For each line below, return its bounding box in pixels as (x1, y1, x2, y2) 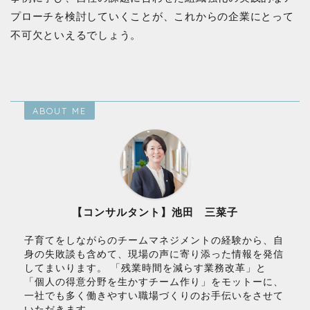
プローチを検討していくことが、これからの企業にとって (10, 10, 294, 23)
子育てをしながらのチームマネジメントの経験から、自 (24, 235, 284, 246)
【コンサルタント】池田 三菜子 (72, 206, 238, 219)
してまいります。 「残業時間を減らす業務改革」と (24, 263, 266, 274)
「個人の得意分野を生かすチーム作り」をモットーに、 (24, 277, 284, 288)
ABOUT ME (33, 105, 86, 117)
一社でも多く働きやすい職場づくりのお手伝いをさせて (24, 291, 284, 302)
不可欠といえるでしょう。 (10, 29, 142, 42)
